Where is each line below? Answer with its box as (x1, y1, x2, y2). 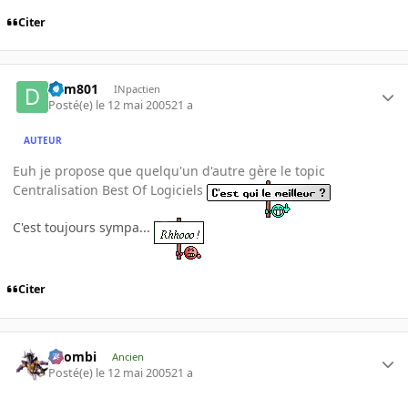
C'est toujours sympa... (13, 219, 154, 237)
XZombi (48, 347, 97, 365)
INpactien (113, 82, 160, 97)
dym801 (48, 80, 99, 98)
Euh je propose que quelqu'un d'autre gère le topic (13, 162, 325, 180)
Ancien (111, 349, 144, 363)
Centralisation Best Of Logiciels (13, 181, 207, 199)
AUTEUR (24, 133, 63, 147)
